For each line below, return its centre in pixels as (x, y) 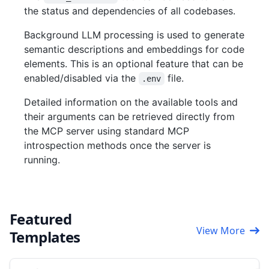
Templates (45, 237)
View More (221, 231)
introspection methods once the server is (117, 146)
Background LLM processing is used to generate (134, 35)
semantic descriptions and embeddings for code (134, 50)
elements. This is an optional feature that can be (134, 64)
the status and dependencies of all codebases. (130, 11)
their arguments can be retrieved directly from (129, 117)
